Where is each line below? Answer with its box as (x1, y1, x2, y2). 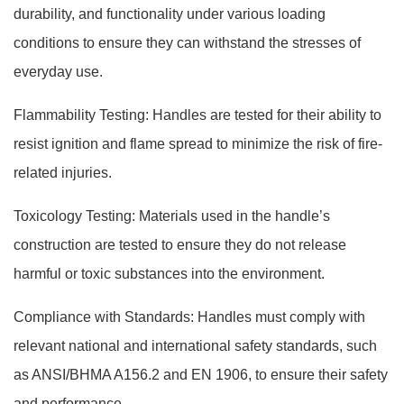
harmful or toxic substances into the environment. (14, 266, 325, 281)
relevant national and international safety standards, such (14, 338, 377, 353)
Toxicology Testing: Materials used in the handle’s (14, 208, 330, 224)
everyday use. (14, 64, 103, 79)
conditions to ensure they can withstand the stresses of (14, 35, 361, 50)
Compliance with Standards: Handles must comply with (14, 309, 365, 325)
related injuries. (14, 165, 112, 180)
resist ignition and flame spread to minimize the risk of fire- (14, 136, 382, 151)
